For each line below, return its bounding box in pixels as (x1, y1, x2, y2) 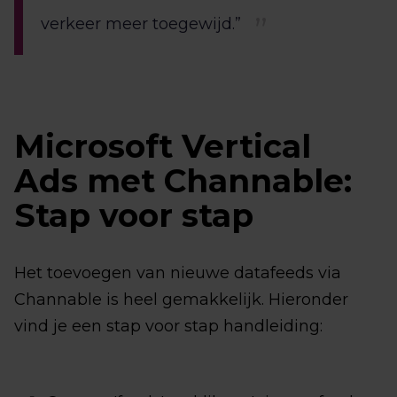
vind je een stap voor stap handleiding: (14, 316, 323, 337)
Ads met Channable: (14, 161, 352, 201)
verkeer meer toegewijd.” (41, 14, 245, 35)
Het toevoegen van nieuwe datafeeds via (14, 263, 341, 284)
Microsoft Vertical (14, 127, 311, 167)
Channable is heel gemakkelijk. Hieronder (14, 290, 348, 310)
